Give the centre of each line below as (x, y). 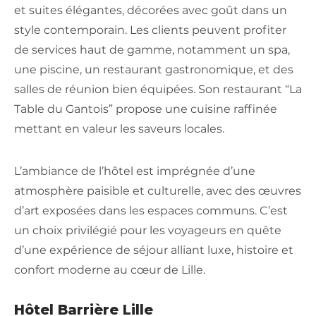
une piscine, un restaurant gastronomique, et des (154, 69)
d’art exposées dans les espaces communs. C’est (151, 210)
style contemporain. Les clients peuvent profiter (150, 30)
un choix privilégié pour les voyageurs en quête (148, 230)
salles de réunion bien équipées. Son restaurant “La (158, 89)
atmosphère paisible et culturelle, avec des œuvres (158, 190)
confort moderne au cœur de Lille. (110, 269)
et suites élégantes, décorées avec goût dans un (151, 10)
